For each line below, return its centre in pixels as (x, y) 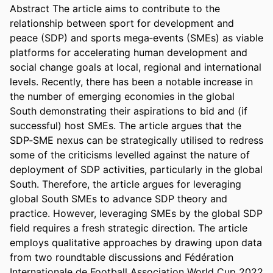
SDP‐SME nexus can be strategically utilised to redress (136, 140)
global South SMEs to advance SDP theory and (119, 198)
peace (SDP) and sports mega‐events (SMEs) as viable (136, 37)
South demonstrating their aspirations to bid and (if (129, 111)
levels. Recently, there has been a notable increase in (131, 81)
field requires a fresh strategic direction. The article (129, 228)
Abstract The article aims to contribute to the (115, 8)
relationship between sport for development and (122, 23)
